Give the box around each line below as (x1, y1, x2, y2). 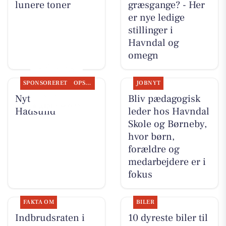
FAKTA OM (23, 198, 54, 206)
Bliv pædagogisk (128, 92, 200, 106)
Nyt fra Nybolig (15, 92, 82, 106)
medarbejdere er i (128, 155, 206, 169)
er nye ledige (128, 11, 185, 25)
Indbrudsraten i (15, 211, 85, 225)
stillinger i (128, 24, 173, 37)
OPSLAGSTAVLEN (85, 79, 91, 87)
